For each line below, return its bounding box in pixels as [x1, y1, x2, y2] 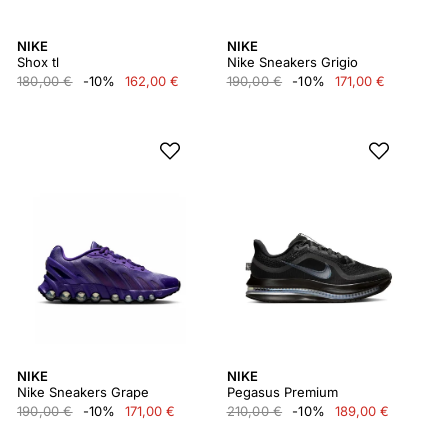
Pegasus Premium [226, 384, 338, 400]
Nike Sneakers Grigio [226, 54, 358, 70]
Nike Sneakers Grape [17, 384, 149, 400]
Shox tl [17, 54, 59, 70]
